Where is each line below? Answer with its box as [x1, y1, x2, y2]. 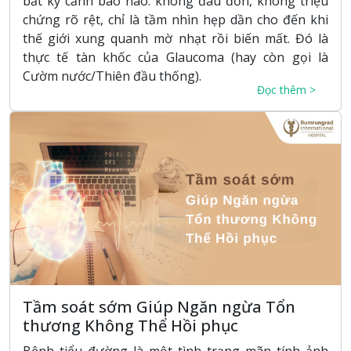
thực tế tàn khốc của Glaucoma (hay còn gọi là [23, 48, 328, 66]
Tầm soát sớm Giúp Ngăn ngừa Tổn [23, 295, 295, 317]
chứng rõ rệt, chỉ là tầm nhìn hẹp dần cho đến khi [23, 10, 328, 28]
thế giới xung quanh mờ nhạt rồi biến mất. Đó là [23, 29, 328, 47]
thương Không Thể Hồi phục [23, 314, 238, 336]
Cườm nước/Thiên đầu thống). [23, 67, 201, 85]
